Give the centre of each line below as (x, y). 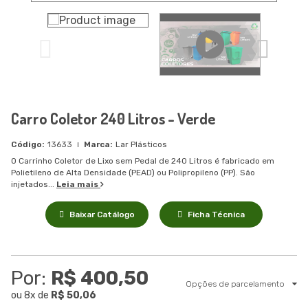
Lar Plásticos (141, 144)
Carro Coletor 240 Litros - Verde (113, 118)
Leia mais (78, 184)
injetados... (34, 184)
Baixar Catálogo (102, 214)
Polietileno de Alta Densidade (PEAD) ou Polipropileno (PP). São (133, 173)
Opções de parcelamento (236, 284)
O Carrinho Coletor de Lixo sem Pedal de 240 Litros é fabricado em (143, 161)
